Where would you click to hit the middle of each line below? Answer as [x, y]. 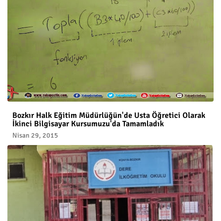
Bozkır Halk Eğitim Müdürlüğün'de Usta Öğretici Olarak [109, 115]
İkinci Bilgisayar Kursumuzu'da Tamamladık [88, 124]
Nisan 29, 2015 [35, 135]
